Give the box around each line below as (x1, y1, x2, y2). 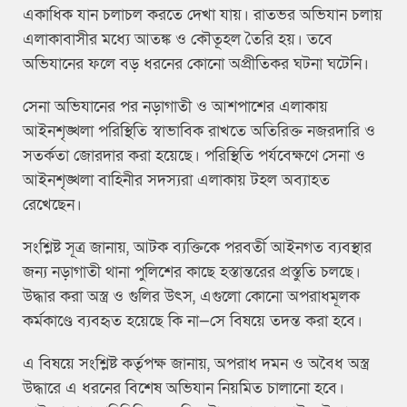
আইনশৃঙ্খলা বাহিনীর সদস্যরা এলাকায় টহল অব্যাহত (23, 170, 330, 192)
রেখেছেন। (23, 194, 82, 216)
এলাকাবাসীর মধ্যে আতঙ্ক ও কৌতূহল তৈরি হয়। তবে (23, 29, 333, 51)
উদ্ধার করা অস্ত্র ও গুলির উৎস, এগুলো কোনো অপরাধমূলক (23, 286, 360, 308)
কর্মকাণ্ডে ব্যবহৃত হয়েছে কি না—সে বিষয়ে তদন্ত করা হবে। (23, 311, 362, 333)
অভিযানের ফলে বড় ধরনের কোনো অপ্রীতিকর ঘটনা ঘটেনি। (23, 54, 369, 75)
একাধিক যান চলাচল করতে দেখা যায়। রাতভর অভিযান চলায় (23, 5, 382, 26)
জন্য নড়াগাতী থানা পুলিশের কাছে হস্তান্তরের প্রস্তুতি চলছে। (23, 262, 361, 283)
